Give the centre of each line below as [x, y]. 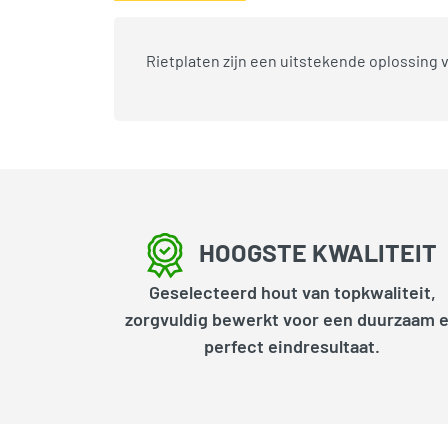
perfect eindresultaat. [292, 346]
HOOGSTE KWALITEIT [318, 251]
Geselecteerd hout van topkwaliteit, [292, 292]
